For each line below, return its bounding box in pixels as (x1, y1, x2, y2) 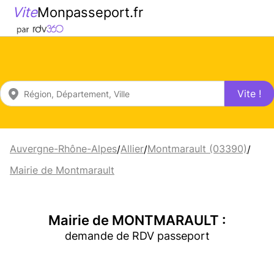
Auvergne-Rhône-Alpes (10, 143, 117, 155)
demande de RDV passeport (64, 229, 210, 242)
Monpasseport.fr (37, 4, 143, 20)
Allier (120, 143, 144, 155)
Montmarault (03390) (147, 143, 247, 155)
